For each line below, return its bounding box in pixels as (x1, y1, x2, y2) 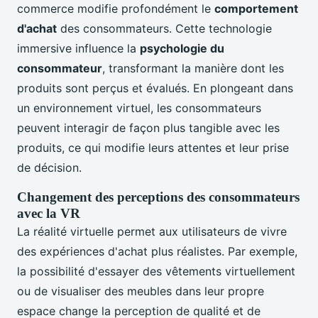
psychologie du (140, 41, 224, 56)
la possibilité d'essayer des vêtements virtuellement (17, 264, 295, 279)
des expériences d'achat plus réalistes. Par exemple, (17, 244, 297, 259)
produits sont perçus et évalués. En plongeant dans (17, 81, 293, 96)
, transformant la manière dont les (102, 61, 284, 76)
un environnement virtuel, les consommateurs (17, 101, 261, 116)
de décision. (17, 160, 82, 175)
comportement (214, 1, 298, 16)
